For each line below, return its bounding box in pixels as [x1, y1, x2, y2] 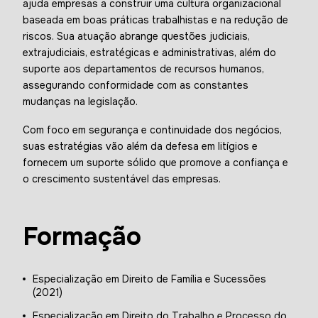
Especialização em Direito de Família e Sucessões [33, 273, 266, 286]
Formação [23, 221, 141, 253]
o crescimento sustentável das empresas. [23, 172, 221, 186]
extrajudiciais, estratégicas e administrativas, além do [23, 45, 276, 59]
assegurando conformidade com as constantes [23, 78, 248, 92]
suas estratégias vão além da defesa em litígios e [23, 140, 258, 153]
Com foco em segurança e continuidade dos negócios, [23, 124, 282, 137]
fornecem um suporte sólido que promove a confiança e [23, 156, 288, 170]
